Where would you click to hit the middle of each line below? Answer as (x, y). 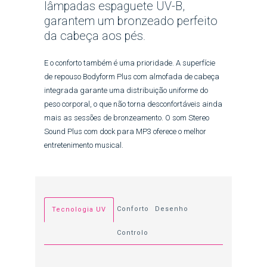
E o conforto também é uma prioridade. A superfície (130, 63)
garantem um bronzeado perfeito (131, 21)
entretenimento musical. (84, 145)
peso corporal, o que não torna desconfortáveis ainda (133, 104)
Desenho (172, 209)
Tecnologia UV (79, 210)
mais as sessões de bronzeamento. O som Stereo (127, 117)
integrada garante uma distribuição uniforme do (126, 90)
